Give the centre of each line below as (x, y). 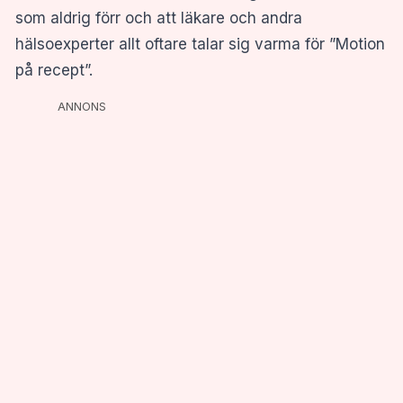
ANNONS (82, 106)
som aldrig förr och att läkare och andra (159, 18)
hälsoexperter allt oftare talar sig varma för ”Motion (200, 44)
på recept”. (54, 70)
